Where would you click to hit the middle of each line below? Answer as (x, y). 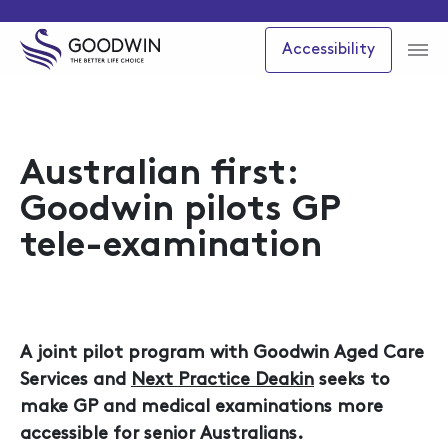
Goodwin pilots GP (180, 211)
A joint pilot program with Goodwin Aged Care (222, 353)
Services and (75, 380)
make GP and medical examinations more (201, 407)
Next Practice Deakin (222, 380)
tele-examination (171, 247)
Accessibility (328, 49)
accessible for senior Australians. (161, 434)
